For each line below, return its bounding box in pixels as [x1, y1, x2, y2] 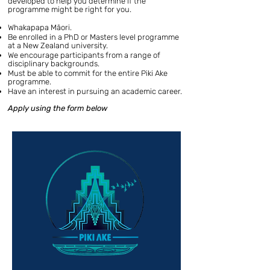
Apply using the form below [8, 104, 107, 113]
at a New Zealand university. [8, 41, 108, 50]
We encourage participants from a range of [8, 51, 160, 60]
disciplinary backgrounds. [8, 59, 99, 68]
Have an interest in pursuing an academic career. [8, 87, 182, 96]
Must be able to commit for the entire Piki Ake [8, 69, 168, 78]
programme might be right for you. [8, 5, 133, 14]
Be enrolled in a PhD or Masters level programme [8, 33, 179, 42]
